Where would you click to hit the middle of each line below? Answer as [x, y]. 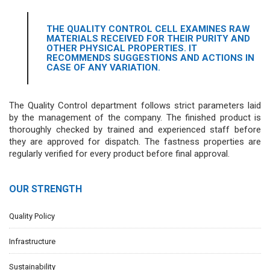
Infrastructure [32, 241]
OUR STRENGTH [46, 189]
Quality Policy [32, 216]
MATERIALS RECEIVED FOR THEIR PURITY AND [148, 38]
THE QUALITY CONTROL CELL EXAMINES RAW [148, 29]
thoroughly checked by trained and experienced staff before [135, 129]
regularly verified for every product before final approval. [119, 153]
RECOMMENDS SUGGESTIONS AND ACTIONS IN [150, 58]
